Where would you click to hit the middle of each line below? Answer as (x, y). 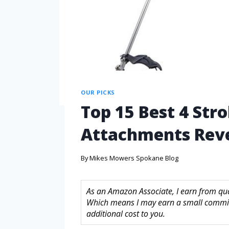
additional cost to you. (126, 213)
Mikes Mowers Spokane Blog (134, 158)
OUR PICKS (98, 92)
